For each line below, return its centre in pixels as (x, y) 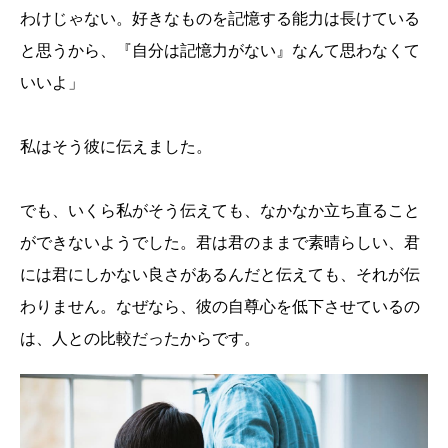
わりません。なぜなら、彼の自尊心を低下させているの (220, 305)
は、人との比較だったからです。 (140, 337)
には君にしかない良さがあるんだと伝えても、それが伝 (220, 273)
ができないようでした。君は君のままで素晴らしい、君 (220, 241)
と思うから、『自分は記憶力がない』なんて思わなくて (220, 49)
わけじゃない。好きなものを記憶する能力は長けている (220, 17)
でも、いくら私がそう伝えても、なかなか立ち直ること (220, 209)
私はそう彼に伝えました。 (116, 145)
